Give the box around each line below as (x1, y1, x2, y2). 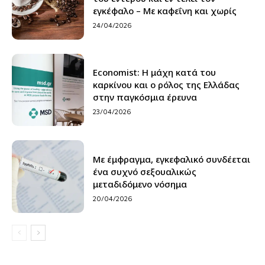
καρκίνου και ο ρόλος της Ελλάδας (93, 79, 240, 91)
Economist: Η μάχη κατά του (93, 66, 216, 79)
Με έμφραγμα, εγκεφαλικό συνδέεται (93, 153, 251, 165)
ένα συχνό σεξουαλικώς (93, 165, 197, 177)
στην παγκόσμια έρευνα (93, 91, 198, 104)
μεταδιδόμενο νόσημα (93, 177, 188, 190)
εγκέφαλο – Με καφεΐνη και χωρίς (93, 4, 237, 17)
